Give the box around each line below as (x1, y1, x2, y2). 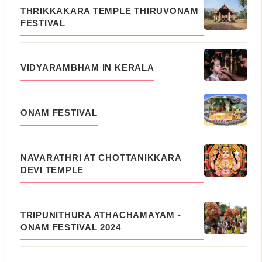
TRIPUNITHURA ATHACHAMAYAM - (20, 209, 181, 220)
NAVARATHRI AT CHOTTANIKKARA (20, 153, 181, 163)
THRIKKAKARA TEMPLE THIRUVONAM (20, 5, 199, 16)
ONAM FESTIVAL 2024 (20, 222, 121, 232)
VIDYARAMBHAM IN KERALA (20, 63, 154, 73)
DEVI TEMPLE (20, 165, 84, 175)
